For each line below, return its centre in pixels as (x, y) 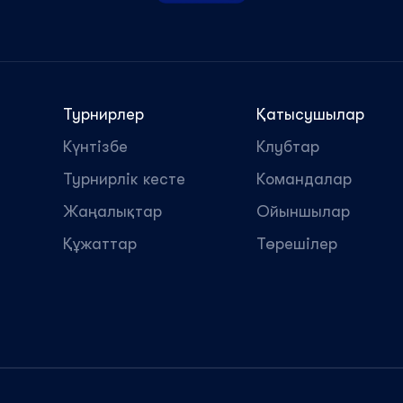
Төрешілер (297, 244)
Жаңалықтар (112, 211)
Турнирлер (103, 114)
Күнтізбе (95, 147)
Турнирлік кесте (124, 179)
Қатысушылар (310, 114)
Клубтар (288, 147)
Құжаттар (100, 244)
